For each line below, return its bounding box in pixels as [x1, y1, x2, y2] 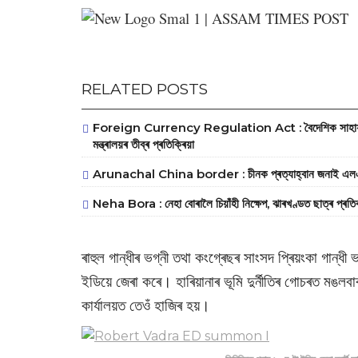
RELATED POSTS [82, 79, 208, 98]
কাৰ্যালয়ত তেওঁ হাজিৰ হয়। [82, 296, 210, 316]
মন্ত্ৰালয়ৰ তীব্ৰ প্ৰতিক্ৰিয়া [93, 136, 194, 152]
